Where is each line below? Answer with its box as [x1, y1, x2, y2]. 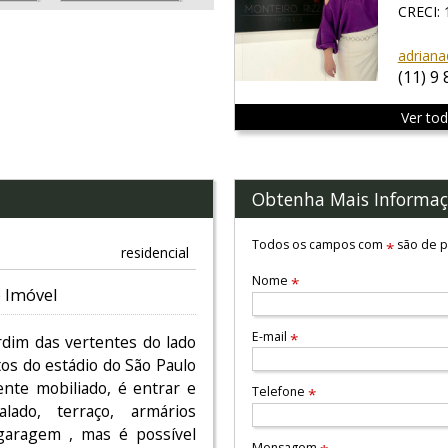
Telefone [252, 383, 309, 401]
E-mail [252, 327, 291, 345]
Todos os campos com [252, 235, 387, 253]
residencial [120, 242, 189, 262]
